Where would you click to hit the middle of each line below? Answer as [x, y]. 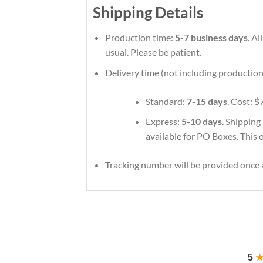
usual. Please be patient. [153, 52]
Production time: [140, 37]
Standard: [166, 101]
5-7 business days [211, 37]
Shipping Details [148, 13]
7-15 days [207, 101]
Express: [163, 122]
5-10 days [201, 122]
